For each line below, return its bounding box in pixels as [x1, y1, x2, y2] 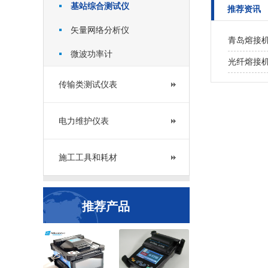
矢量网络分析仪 [71, 25, 129, 35]
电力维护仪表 [59, 116, 109, 126]
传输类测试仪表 [59, 80, 117, 89]
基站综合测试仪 [71, 1, 129, 11]
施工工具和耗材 [59, 153, 117, 162]
